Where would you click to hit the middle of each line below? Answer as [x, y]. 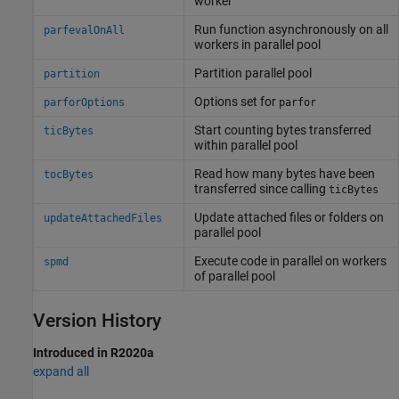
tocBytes [68, 175]
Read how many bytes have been [284, 174]
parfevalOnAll [84, 30]
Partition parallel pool [252, 73]
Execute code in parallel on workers [290, 261]
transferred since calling [261, 189]
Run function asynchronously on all [291, 29]
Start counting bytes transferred [282, 130]
